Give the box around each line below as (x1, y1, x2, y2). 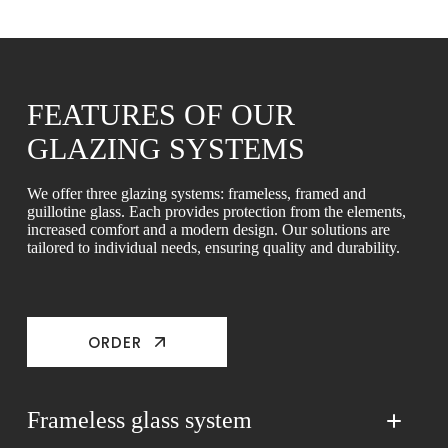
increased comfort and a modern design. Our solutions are (26, 221, 390, 238)
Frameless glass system (26, 407, 252, 433)
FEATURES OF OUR (26, 98, 295, 131)
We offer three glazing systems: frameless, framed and (26, 185, 366, 202)
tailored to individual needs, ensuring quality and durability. (26, 239, 400, 256)
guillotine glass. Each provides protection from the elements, (26, 203, 406, 220)
